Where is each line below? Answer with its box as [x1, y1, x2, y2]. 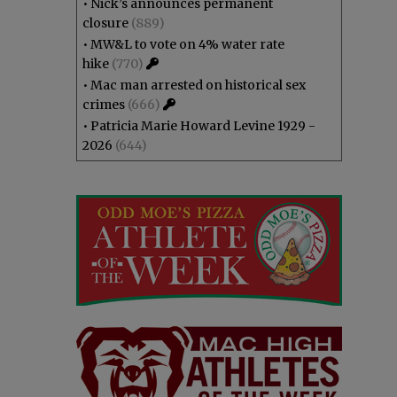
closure [82, 15, 128, 31]
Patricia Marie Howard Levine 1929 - [90, 118, 315, 134]
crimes [82, 97, 125, 113]
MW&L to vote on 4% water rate [90, 36, 284, 52]
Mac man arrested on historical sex [90, 77, 306, 93]
